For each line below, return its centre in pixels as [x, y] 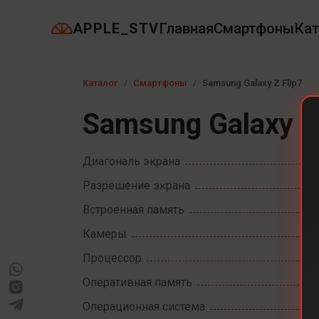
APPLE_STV [116, 28]
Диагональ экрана [132, 161]
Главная [186, 28]
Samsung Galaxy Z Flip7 [252, 83]
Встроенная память [134, 209]
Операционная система [144, 306]
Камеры [105, 234]
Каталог [101, 83]
